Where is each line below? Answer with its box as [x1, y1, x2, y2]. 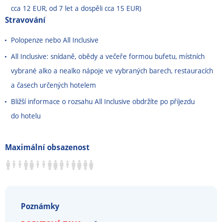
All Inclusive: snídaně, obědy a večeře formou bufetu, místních [11, 52, 205, 61]
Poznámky [21, 201, 59, 212]
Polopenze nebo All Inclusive [11, 35, 99, 45]
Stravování [5, 14, 46, 25]
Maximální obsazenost [5, 142, 90, 153]
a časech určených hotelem [11, 80, 96, 90]
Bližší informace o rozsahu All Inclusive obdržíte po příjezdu [11, 97, 195, 106]
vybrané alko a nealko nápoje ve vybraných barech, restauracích [11, 66, 213, 75]
